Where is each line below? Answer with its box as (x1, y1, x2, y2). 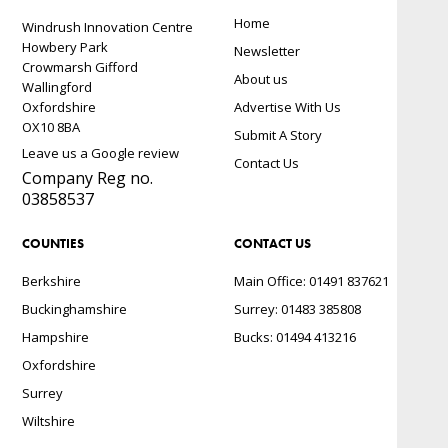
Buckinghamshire (22, 300, 128, 319)
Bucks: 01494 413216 (234, 328, 356, 347)
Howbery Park (22, 38, 109, 57)
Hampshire (22, 328, 90, 347)
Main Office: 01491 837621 (234, 272, 389, 291)
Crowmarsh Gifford (22, 58, 139, 77)
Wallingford (22, 78, 93, 97)
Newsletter (234, 42, 300, 61)
